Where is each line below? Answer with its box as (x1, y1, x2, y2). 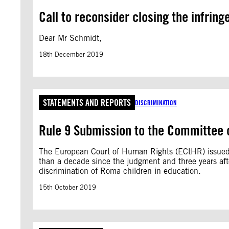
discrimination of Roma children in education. (39, 166, 203, 176)
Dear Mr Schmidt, (39, 33, 102, 43)
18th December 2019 (39, 51, 103, 58)
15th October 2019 (39, 184, 96, 191)
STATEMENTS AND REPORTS (43, 97, 131, 108)
